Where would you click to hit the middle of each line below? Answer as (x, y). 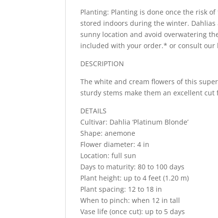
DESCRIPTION (102, 63)
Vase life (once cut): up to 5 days (133, 211)
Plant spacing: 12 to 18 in (121, 189)
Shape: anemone (108, 133)
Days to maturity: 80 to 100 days (133, 166)
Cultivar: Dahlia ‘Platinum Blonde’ (135, 122)
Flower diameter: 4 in (115, 144)
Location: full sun (109, 155)
